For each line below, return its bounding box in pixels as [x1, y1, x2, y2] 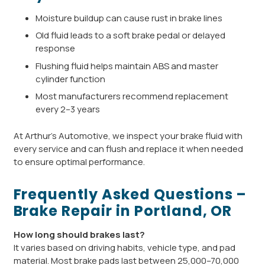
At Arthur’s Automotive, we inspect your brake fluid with [13, 129, 243, 142]
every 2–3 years [35, 103, 100, 116]
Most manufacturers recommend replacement [35, 90, 228, 103]
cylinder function [35, 72, 105, 85]
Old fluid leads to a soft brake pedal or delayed [35, 29, 225, 42]
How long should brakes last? [13, 228, 145, 241]
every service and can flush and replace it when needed [13, 142, 243, 155]
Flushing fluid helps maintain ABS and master [35, 59, 218, 72]
